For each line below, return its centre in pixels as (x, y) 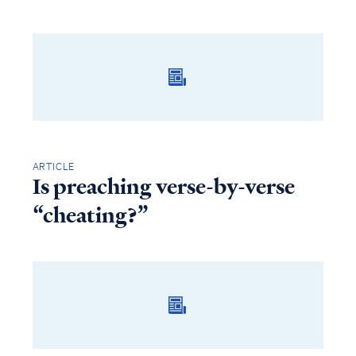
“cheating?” (90, 216)
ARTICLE (54, 167)
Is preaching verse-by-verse (163, 187)
